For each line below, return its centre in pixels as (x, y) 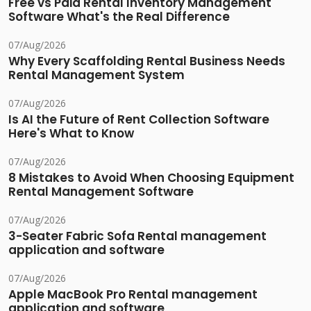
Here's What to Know (71, 134)
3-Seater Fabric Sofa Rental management (137, 236)
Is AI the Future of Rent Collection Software (139, 120)
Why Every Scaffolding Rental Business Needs (147, 61)
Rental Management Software (101, 192)
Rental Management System (96, 75)
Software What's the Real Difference (119, 17)
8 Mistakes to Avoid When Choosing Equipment (151, 178)
